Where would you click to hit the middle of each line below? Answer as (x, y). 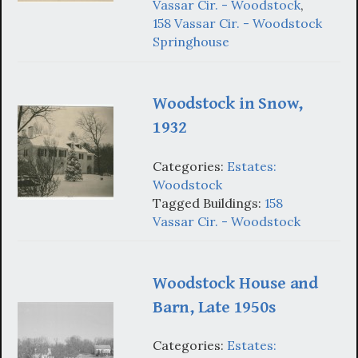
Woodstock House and (235, 283)
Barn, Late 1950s (214, 307)
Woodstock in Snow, (228, 104)
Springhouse (191, 42)
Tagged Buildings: (209, 203)
